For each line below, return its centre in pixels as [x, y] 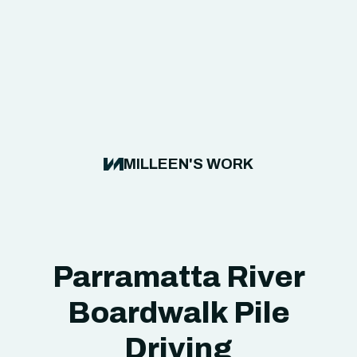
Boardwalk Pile [178, 313]
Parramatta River [178, 277]
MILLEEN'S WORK [188, 164]
